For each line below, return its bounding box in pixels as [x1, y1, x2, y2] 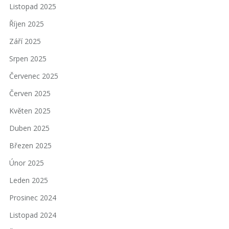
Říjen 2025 [9, 19, 44, 29]
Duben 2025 [9, 123, 50, 133]
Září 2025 [9, 36, 41, 47]
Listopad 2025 [9, 2, 56, 12]
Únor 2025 [9, 158, 44, 168]
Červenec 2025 [9, 71, 58, 81]
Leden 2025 [9, 175, 48, 186]
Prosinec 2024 [9, 193, 56, 203]
